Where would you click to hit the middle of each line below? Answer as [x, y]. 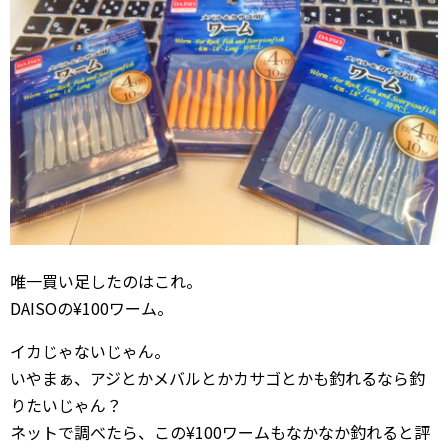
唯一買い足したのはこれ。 [106, 281]
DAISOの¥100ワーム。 [91, 308]
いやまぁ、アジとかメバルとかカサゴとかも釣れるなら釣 [217, 378]
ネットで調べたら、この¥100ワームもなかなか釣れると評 [220, 432]
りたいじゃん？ [66, 405]
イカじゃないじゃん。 [90, 351]
